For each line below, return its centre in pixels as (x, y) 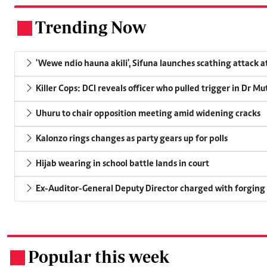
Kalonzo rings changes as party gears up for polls (131, 139)
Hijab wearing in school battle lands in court (122, 164)
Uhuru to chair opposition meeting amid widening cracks (147, 114)
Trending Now (91, 27)
